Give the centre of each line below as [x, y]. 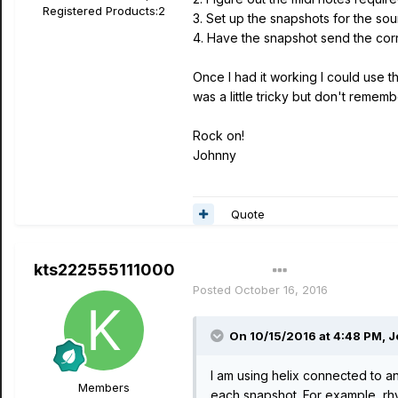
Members [104, 387]
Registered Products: [100, 11]
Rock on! [219, 135]
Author [220, 271]
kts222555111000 [104, 270]
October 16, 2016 [281, 290]
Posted [214, 290]
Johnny [215, 155]
